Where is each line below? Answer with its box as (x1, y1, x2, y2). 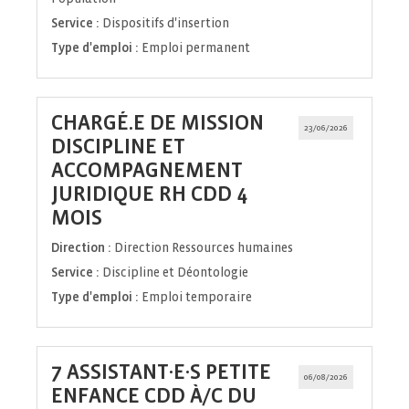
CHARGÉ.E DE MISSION (51, 111, 264, 135)
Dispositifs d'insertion (102, 16, 229, 31)
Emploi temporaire (142, 290, 252, 305)
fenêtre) (101, 229, 178, 253)
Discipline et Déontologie (102, 266, 248, 280)
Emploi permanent (142, 41, 250, 56)
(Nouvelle (101, 205, 193, 229)
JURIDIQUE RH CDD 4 (51, 183, 247, 206)
